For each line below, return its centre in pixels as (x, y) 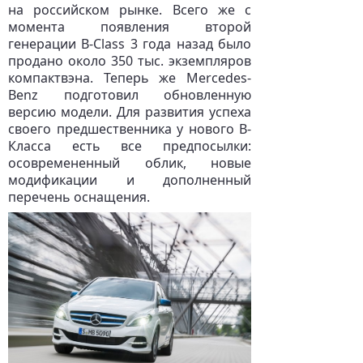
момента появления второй (130, 27)
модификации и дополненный (130, 180)
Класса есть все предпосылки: (130, 146)
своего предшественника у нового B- (130, 129)
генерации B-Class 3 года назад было (130, 44)
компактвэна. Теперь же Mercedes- (130, 78)
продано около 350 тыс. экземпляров (130, 61)
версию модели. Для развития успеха (130, 112)
